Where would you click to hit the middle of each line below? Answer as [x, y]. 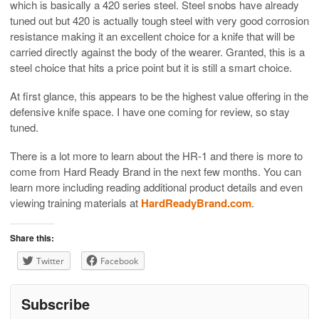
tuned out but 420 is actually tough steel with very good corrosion [159, 20]
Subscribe [56, 303]
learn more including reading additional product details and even [156, 187]
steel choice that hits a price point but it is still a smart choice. [151, 67]
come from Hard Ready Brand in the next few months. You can [156, 171]
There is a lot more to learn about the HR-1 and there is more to [156, 155]
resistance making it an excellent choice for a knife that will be [152, 36]
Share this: [32, 237]
